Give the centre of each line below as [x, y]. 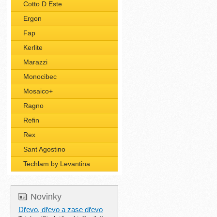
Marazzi [35, 62]
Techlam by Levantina [57, 164]
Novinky [46, 197]
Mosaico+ [38, 91]
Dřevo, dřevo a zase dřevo [61, 209]
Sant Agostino [44, 149]
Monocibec [40, 77]
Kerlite [33, 47]
